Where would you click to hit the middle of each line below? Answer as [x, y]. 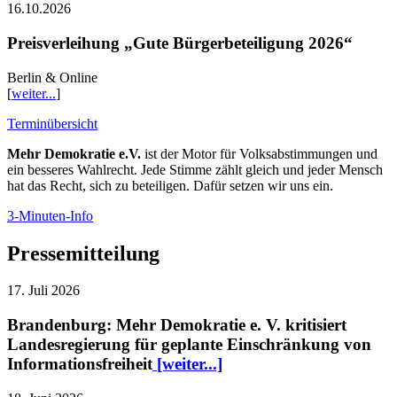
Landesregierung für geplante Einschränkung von [189, 345]
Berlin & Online [52, 77]
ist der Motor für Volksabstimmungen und [259, 153]
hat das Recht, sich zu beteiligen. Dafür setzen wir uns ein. [170, 185]
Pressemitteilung [83, 253]
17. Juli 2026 [43, 291]
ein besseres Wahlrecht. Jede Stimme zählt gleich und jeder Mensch [195, 169]
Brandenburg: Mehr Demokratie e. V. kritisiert [177, 325]
